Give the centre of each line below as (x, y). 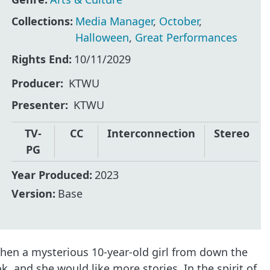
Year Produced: (52, 174)
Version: (34, 194)
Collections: (42, 21)
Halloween (102, 37)
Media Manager (115, 21)
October (179, 21)
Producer (36, 83)
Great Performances (187, 37)
